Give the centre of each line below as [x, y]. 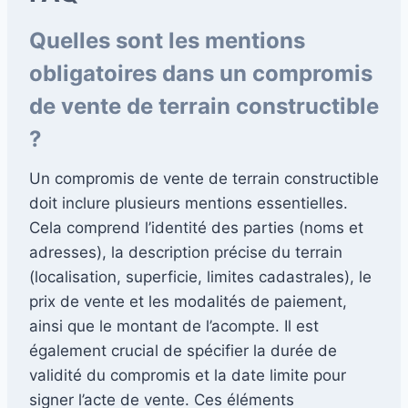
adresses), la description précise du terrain [186, 252]
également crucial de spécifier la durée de [183, 350]
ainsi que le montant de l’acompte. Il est [174, 326]
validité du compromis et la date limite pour [188, 375]
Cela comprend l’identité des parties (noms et [196, 227]
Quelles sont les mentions [167, 40]
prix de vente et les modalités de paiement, [188, 301]
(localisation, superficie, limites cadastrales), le [200, 276]
